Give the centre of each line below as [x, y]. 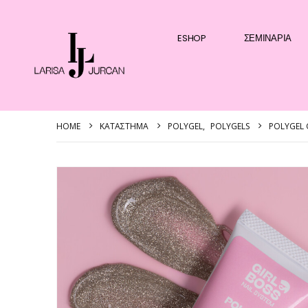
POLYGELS [230, 126]
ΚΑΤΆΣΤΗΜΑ [124, 126]
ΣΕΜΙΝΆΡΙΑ [267, 38]
